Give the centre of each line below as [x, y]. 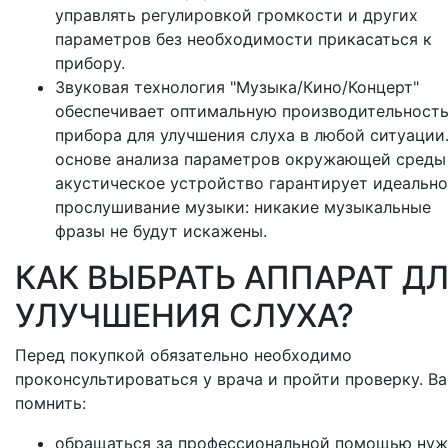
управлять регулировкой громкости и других [236, 15]
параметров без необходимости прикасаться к [243, 39]
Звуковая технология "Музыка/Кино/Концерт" [237, 87]
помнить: [50, 403]
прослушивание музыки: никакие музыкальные [243, 207]
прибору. [90, 63]
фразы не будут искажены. [161, 231]
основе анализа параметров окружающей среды [250, 159]
